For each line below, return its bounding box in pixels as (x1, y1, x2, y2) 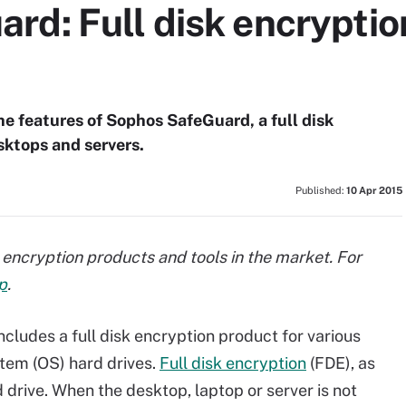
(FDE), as (306, 353, 375, 372)
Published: (295, 185, 346, 196)
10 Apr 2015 (346, 185, 402, 196)
